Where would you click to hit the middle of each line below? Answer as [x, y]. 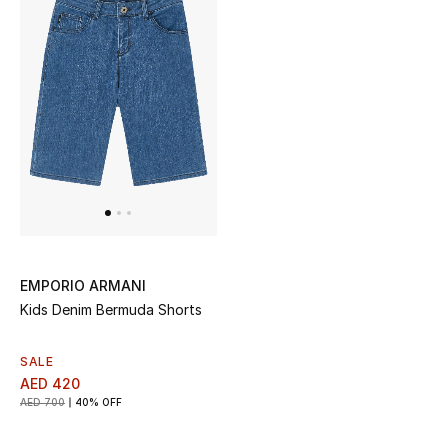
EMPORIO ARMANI [83, 286]
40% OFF [98, 402]
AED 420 [50, 384]
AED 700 [42, 402]
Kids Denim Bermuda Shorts [111, 310]
